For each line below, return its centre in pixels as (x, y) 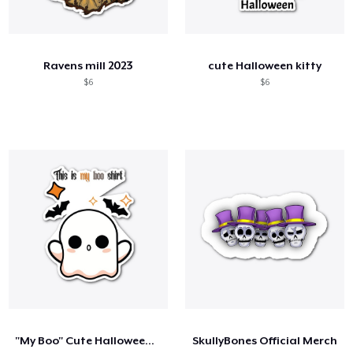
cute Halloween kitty (264, 65)
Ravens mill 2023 (88, 65)
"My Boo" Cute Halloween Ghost (150, 340)
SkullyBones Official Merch (264, 340)
